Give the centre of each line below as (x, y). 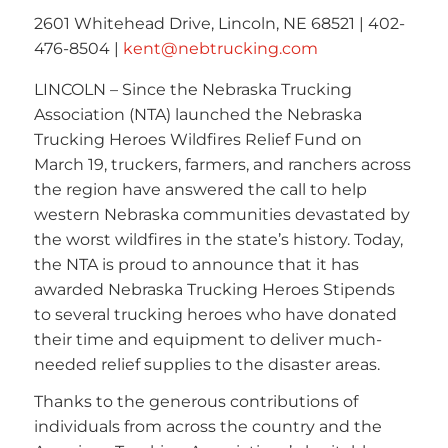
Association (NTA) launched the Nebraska (197, 114)
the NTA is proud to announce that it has (196, 264)
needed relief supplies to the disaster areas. (206, 364)
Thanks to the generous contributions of (195, 402)
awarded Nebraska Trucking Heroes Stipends (214, 289)
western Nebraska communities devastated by (221, 214)
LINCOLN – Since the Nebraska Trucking (192, 89)
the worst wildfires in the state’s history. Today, (218, 239)
